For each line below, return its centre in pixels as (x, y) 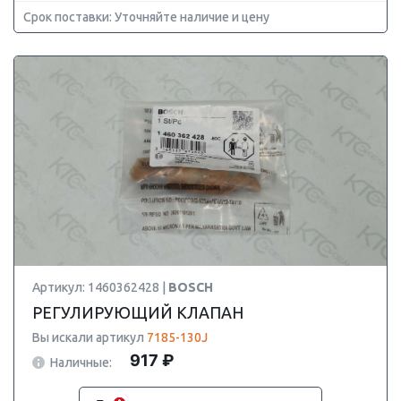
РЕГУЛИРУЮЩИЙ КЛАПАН (138, 312)
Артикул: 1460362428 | (100, 287)
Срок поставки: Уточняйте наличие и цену (146, 17)
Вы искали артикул (90, 337)
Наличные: (81, 362)
